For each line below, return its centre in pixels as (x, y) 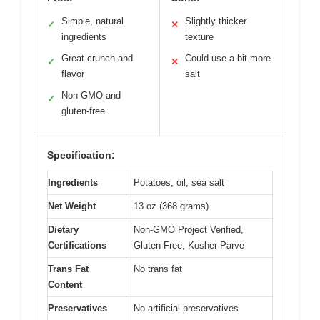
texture (199, 37)
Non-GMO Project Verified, (189, 230)
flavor (73, 74)
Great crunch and (97, 59)
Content (65, 285)
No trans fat (158, 269)
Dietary (63, 230)
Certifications (77, 246)
